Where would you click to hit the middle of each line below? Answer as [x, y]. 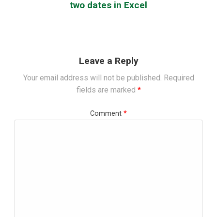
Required [179, 78]
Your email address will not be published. [92, 78]
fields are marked [107, 90]
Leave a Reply [108, 61]
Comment [107, 114]
